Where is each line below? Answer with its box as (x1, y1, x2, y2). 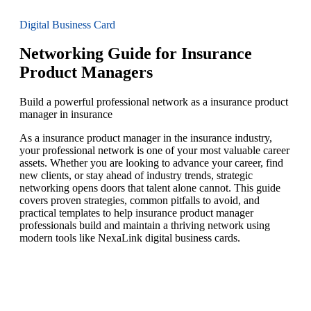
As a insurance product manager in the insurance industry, (19, 132, 272, 144)
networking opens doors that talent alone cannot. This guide (19, 182, 280, 194)
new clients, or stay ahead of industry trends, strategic (19, 169, 253, 182)
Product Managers (19, 63, 153, 82)
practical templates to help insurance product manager (19, 207, 253, 219)
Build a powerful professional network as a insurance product (19, 96, 288, 108)
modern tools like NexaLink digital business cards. (19, 232, 240, 244)
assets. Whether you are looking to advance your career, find (19, 157, 283, 169)
